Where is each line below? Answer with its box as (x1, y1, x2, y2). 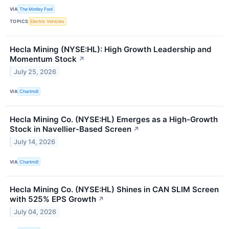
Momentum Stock (10, 54, 77, 64)
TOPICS (10, 18, 29, 25)
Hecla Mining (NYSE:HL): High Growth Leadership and (10, 44, 212, 54)
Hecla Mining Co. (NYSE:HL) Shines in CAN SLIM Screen (10, 185, 219, 195)
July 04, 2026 (14, 208, 57, 216)
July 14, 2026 (14, 138, 56, 146)
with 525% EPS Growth (10, 194, 96, 204)
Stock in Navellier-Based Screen (10, 124, 131, 134)
